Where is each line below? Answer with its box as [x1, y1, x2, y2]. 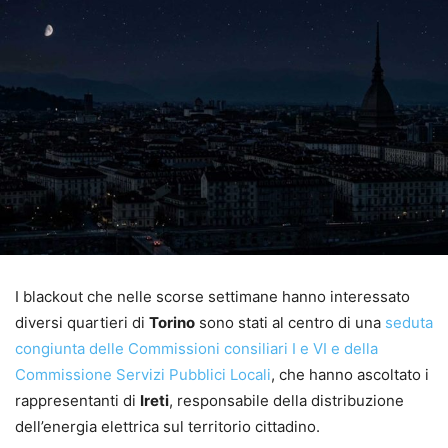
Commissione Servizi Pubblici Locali [15, 364, 271, 384]
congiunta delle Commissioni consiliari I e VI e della [15, 338, 378, 358]
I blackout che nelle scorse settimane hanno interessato [15, 286, 410, 306]
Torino [149, 312, 195, 332]
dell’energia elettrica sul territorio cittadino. [15, 416, 320, 436]
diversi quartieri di [15, 312, 149, 332]
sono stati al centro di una [195, 312, 385, 332]
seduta [385, 312, 433, 332]
